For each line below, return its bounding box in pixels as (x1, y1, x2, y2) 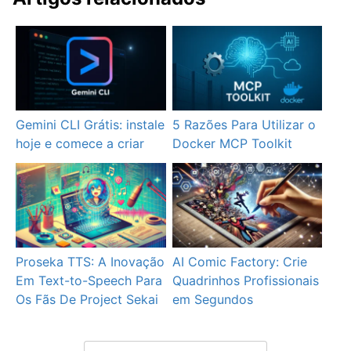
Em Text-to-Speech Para (16, 273, 163, 289)
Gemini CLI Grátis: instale (16, 117, 165, 133)
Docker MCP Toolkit (172, 136, 292, 152)
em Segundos (172, 291, 253, 308)
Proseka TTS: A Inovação (16, 254, 165, 270)
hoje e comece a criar (16, 136, 145, 152)
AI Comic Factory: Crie (172, 254, 307, 270)
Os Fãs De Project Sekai (16, 291, 159, 308)
